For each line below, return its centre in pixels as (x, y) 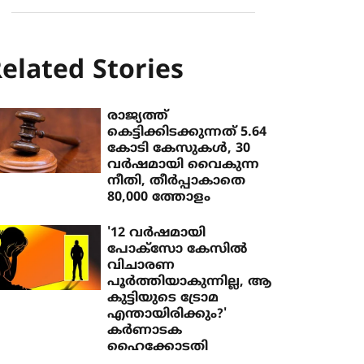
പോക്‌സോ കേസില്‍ (178, 249)
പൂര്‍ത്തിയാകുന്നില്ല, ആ (190, 282)
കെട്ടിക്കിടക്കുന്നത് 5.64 (187, 132)
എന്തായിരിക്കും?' (167, 314)
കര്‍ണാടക (145, 331)
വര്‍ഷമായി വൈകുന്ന (184, 165)
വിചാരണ (141, 266)
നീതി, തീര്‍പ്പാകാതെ (177, 181)
